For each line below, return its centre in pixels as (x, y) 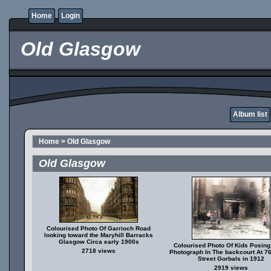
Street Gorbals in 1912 (231, 259)
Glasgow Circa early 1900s (99, 242)
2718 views (99, 251)
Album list (250, 114)
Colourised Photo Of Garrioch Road (99, 228)
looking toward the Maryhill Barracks (99, 235)
